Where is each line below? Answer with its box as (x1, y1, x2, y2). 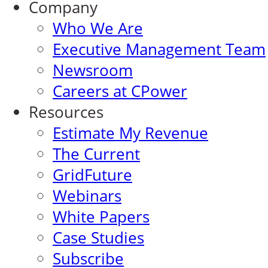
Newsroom (53, 59, 133, 81)
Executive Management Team (53, 38, 266, 60)
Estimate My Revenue (53, 122, 208, 144)
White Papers (53, 206, 150, 227)
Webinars (53, 185, 121, 206)
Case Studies (53, 227, 144, 248)
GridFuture (53, 164, 132, 185)
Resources (29, 101, 103, 123)
